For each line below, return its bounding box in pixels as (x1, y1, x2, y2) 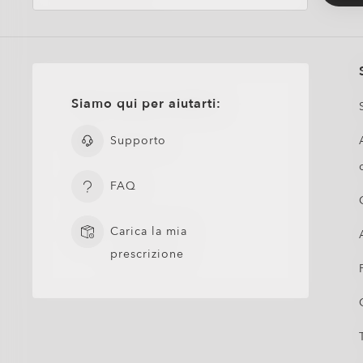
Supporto (109, 133, 166, 148)
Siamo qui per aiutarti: (70, 95, 221, 113)
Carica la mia (109, 224, 187, 239)
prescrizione (109, 246, 184, 262)
